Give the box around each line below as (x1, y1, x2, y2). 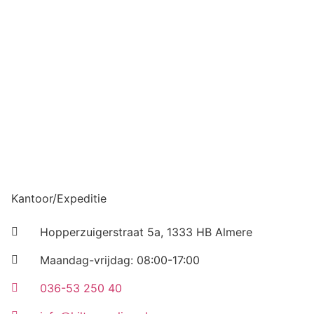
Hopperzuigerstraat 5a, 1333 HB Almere (40, 225, 252, 240)
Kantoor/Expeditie (11, 191, 107, 206)
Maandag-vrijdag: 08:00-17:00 (40, 253, 200, 268)
